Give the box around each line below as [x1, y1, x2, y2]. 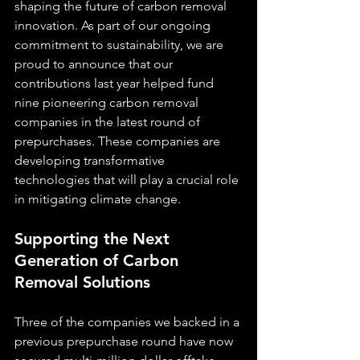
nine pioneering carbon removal [14, 95, 202, 110]
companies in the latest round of [14, 114, 203, 129]
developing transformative [14, 153, 168, 168]
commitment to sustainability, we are [14, 37, 227, 52]
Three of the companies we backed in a [14, 314, 243, 329]
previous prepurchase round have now [14, 333, 236, 349]
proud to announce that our [14, 56, 176, 72]
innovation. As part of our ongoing [14, 18, 214, 33]
